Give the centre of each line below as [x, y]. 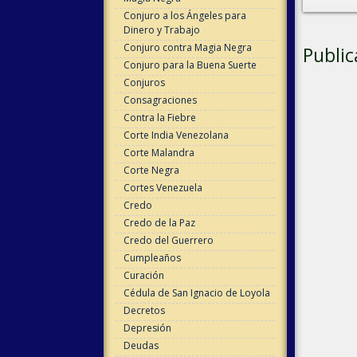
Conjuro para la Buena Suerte [190, 65]
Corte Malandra [159, 153]
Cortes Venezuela [163, 188]
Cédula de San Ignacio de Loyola [196, 293]
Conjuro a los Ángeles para [184, 16]
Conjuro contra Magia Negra [187, 47]
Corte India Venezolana [176, 135]
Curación [143, 275]
